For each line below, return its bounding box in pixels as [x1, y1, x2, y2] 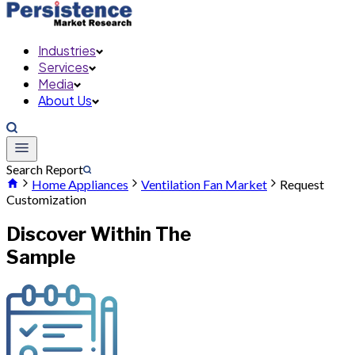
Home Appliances [32, 177, 128, 192]
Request [280, 177, 324, 192]
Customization [6, 192, 86, 207]
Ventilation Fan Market [141, 177, 267, 192]
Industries [38, 42, 96, 59]
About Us [38, 92, 92, 109]
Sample [6, 245, 75, 269]
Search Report [6, 162, 83, 177]
